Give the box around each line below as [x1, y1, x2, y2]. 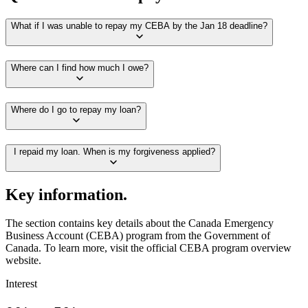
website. [5, 254, 41, 267]
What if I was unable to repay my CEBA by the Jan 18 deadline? [11, 21, 267, 32]
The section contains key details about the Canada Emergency [5, 217, 274, 230]
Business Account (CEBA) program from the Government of [5, 230, 270, 242]
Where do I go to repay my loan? [11, 104, 141, 115]
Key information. [5, 185, 127, 203]
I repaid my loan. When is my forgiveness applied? [11, 146, 215, 157]
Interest [5, 278, 37, 290]
